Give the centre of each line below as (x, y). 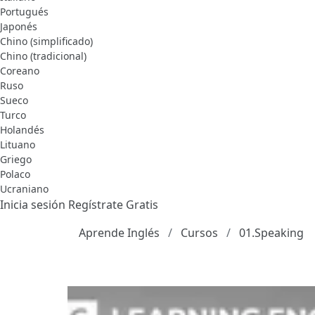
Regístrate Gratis (113, 205)
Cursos (199, 233)
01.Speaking (271, 233)
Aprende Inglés (119, 233)
